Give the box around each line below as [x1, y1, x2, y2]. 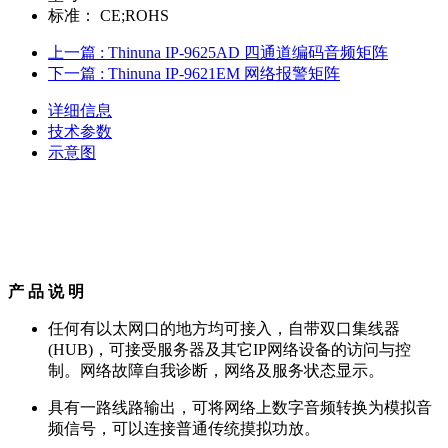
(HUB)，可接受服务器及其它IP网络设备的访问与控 [48, 341, 411, 359]
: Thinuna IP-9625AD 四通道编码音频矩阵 [100, 44, 388, 62]
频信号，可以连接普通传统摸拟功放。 [48, 420, 320, 438]
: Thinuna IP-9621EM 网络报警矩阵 [100, 65, 340, 83]
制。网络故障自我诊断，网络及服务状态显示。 [48, 362, 384, 380]
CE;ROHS [96, 7, 169, 25]
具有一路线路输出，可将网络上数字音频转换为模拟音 [48, 399, 432, 417]
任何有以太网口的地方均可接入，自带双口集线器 [48, 320, 400, 338]
